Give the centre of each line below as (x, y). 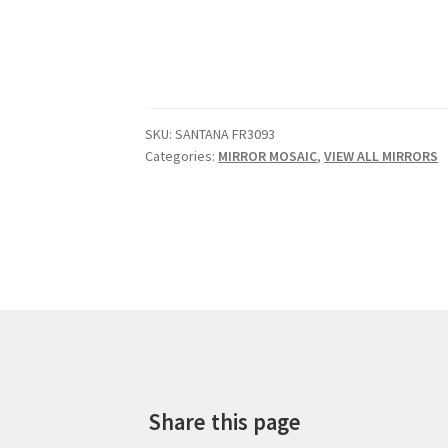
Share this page (224, 421)
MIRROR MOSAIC (268, 156)
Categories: (182, 156)
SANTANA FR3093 (225, 134)
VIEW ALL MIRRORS (381, 156)
